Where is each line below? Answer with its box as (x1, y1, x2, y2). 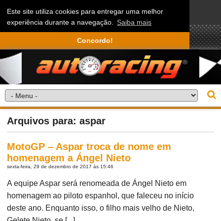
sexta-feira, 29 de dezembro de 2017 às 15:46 (7, 163, 114, 169)
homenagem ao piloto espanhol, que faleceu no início (7, 191, 194, 200)
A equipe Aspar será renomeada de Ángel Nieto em (7, 179, 187, 187)
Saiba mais (117, 18, 152, 27)
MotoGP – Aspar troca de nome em (7, 141, 172, 152)
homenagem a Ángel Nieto (7, 152, 131, 163)
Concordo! (76, 37, 113, 45)
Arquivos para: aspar (7, 115, 106, 127)
